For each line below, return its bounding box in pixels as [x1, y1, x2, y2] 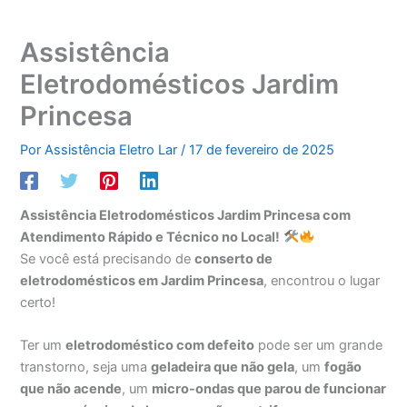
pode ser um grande [254, 337, 383, 354]
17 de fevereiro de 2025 [189, 142, 335, 159]
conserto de [194, 250, 273, 267]
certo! [20, 293, 56, 311]
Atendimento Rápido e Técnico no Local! [20, 228, 281, 245]
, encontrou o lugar [263, 272, 381, 289]
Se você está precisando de [20, 250, 195, 267]
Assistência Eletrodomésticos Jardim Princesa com [20, 206, 352, 223]
